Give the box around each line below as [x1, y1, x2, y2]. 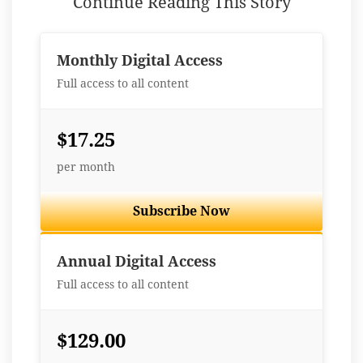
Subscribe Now [133, 203, 230, 219]
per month [57, 160, 115, 173]
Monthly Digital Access [57, 51, 223, 69]
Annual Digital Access [57, 252, 216, 270]
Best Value [261, 246, 308, 258]
